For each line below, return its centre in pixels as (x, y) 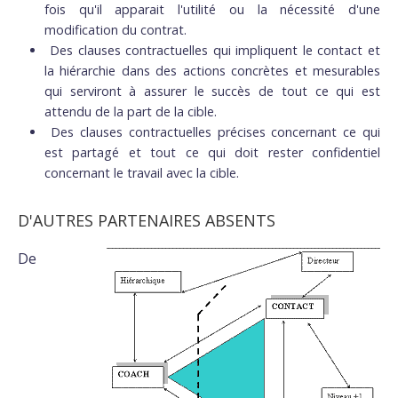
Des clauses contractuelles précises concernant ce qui (216, 131)
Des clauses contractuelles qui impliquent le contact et (215, 50)
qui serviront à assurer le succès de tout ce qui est (212, 91)
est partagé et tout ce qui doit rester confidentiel (212, 152)
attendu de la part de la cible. (131, 111)
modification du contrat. (115, 29)
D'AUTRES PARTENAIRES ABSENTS (147, 220)
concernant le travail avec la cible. (142, 172)
